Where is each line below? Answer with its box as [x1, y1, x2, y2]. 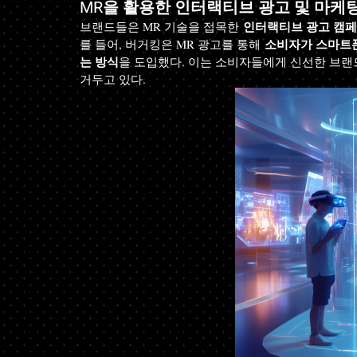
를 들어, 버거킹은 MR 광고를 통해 [80, 36, 265, 52]
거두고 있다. [80, 71, 146, 87]
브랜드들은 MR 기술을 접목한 [80, 18, 243, 34]
